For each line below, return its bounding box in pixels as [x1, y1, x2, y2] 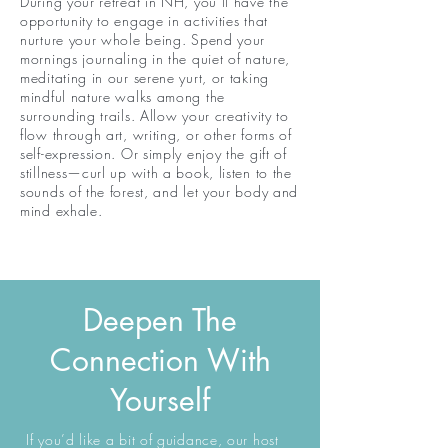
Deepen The [83, 300, 237, 340]
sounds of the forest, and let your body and [20, 182, 299, 201]
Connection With [49, 340, 271, 380]
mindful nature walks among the [20, 87, 225, 106]
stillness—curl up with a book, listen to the [20, 163, 292, 182]
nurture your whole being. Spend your [20, 30, 266, 49]
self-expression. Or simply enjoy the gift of [20, 144, 287, 163]
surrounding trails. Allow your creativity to [20, 106, 289, 125]
